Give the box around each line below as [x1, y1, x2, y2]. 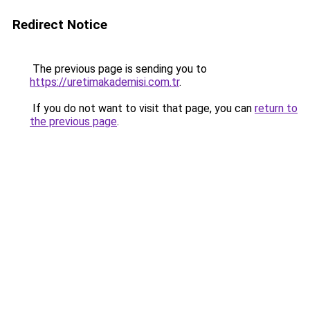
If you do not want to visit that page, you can [30, 102, 255, 115]
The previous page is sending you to [30, 62, 207, 75]
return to [255, 102, 298, 115]
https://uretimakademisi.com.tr [30, 75, 179, 89]
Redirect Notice [12, 17, 107, 33]
